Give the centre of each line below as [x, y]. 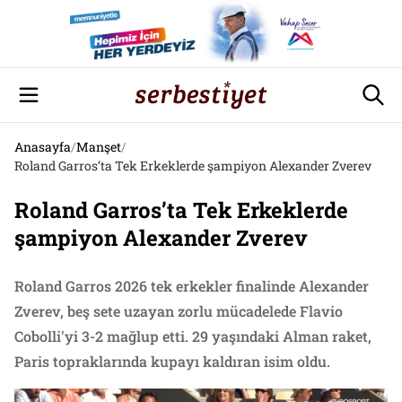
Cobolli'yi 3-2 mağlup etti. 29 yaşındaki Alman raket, [193, 336]
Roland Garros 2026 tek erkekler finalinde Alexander [192, 286]
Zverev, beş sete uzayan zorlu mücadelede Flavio [179, 311]
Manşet [99, 147]
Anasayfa [43, 147]
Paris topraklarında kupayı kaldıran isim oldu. [172, 361]
